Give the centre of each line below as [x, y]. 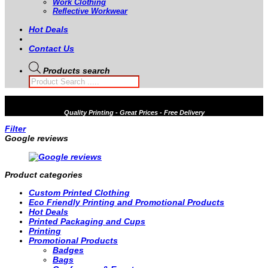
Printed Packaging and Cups [87, 222]
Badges [68, 250]
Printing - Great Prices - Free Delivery [145, 113]
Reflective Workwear [90, 11]
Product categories [44, 175]
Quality [75, 113]
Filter [15, 129]
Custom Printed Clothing [79, 193]
